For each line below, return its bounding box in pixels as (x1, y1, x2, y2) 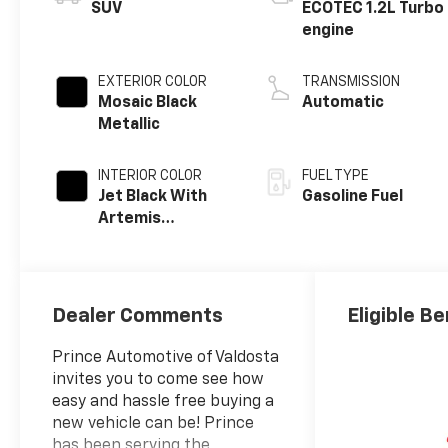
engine (302, 23, 355, 40)
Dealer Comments (52, 305, 224, 326)
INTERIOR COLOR (98, 169, 203, 184)
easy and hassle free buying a (52, 393, 275, 410)
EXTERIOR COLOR (98, 75, 208, 90)
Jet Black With (98, 189, 208, 206)
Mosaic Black (98, 95, 198, 112)
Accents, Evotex (98, 233, 226, 250)
